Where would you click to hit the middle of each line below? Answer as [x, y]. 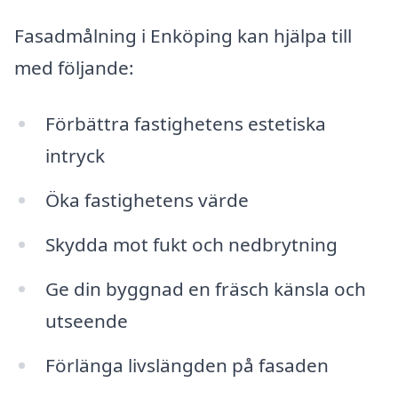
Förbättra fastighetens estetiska [185, 124]
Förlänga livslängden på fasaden [187, 365]
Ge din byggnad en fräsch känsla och [205, 288]
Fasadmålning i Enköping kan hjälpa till [183, 35]
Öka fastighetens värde [147, 200]
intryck [75, 156]
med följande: [74, 67]
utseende [86, 320]
